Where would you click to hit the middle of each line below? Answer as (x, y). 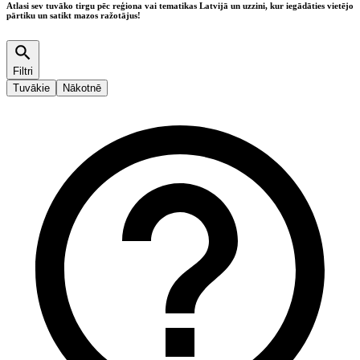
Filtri (23, 72)
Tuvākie (31, 88)
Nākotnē (82, 88)
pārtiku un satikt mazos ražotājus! (74, 16)
